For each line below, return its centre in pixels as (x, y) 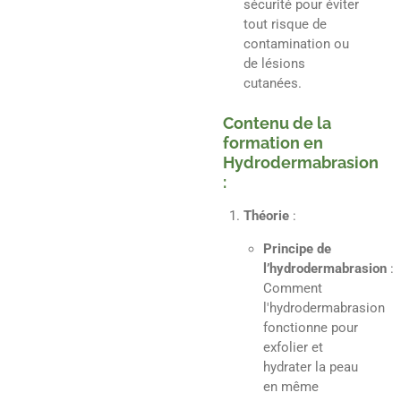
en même (291, 386)
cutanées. (272, 84)
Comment (293, 288)
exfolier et (293, 347)
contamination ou (296, 44)
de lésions (274, 64)
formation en (273, 142)
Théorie (266, 215)
